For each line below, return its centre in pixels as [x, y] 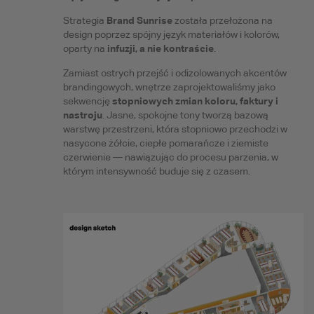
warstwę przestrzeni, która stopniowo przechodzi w [175, 129]
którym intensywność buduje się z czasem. [156, 171]
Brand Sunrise [139, 20]
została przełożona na [222, 21]
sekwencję [87, 101]
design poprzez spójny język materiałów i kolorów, [171, 35]
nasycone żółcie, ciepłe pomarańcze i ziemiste [165, 143]
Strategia [84, 21]
